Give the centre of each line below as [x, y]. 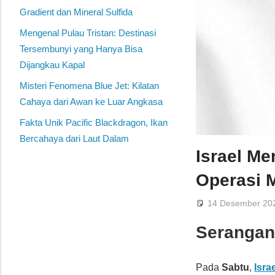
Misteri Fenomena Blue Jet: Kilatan [89, 86]
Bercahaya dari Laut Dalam [74, 139]
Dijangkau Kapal [52, 65]
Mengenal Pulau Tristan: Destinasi [88, 33]
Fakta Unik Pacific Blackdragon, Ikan [94, 123]
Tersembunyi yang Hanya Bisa [81, 49]
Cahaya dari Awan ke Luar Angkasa [91, 102]
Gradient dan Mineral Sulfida [76, 12]
